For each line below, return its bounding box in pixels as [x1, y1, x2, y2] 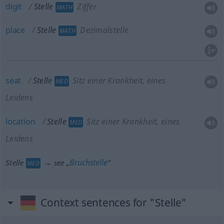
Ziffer [74, 1, 97, 12]
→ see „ [41, 157, 70, 167]
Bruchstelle [69, 157, 107, 168]
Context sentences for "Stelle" [40, 195, 187, 209]
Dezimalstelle [77, 24, 129, 35]
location [5, 116, 35, 127]
